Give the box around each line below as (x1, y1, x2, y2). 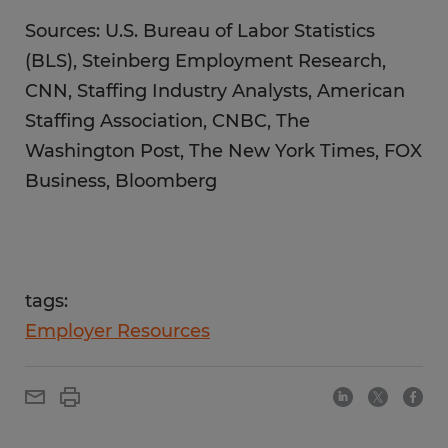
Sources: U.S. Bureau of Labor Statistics (25, 20, 375, 42)
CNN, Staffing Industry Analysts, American (25, 80, 405, 102)
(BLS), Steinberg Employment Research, (25, 50, 386, 72)
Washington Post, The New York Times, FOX (25, 140, 422, 162)
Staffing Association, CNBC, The (25, 110, 310, 132)
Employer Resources (25, 320, 210, 342)
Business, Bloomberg (25, 170, 217, 192)
